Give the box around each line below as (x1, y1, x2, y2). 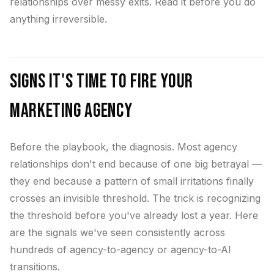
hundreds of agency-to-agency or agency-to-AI (10, 243, 231, 256)
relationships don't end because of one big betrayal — (10, 158, 262, 170)
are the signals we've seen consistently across (10, 226, 225, 239)
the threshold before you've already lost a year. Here (10, 209, 258, 221)
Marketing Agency (10, 99, 133, 123)
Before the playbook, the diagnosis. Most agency (10, 141, 237, 153)
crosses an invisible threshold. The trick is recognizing (10, 192, 261, 204)
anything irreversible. (10, 13, 107, 25)
